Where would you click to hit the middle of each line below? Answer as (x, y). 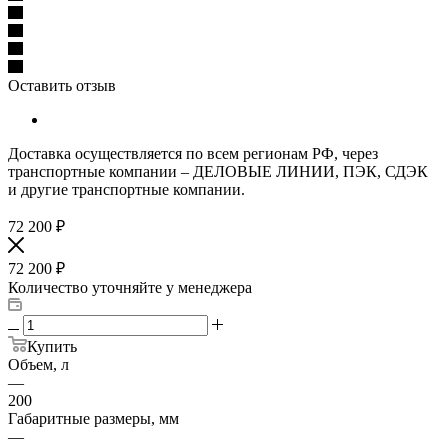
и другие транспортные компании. (126, 189)
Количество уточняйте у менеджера (130, 287)
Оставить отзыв (62, 85)
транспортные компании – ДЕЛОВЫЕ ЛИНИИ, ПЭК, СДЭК (218, 171)
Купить (52, 346)
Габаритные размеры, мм (93, 418)
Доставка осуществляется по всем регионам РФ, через (193, 153)
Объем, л (38, 364)
